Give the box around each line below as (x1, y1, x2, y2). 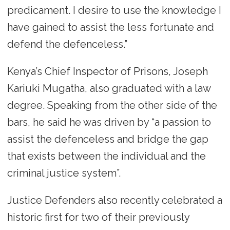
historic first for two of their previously (7, 210, 189, 223)
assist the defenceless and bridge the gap (7, 132, 208, 145)
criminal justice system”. (7, 166, 121, 179)
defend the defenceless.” (7, 37, 127, 50)
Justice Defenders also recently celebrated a (7, 194, 222, 206)
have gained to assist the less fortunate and (7, 21, 214, 33)
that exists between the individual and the (7, 149, 206, 162)
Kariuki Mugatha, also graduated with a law (7, 82, 210, 94)
